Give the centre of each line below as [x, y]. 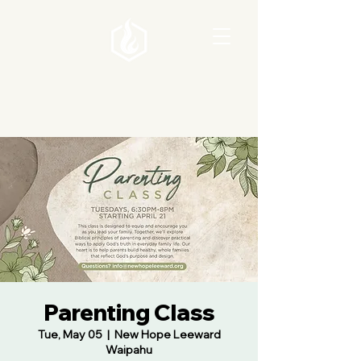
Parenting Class [129, 312]
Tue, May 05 [70, 334]
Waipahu [129, 350]
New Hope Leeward [167, 334]
